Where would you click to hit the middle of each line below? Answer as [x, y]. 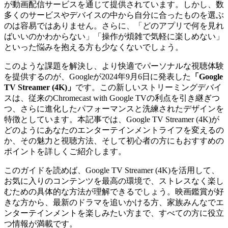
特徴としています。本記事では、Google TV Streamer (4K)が [112, 119]
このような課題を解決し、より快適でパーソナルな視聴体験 [114, 66]
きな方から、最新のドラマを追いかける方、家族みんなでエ [114, 202]
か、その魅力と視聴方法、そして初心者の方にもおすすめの [114, 140]
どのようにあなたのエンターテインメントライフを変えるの [114, 130]
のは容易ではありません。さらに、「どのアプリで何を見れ [114, 25]
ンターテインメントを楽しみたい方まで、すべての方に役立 [114, 213]
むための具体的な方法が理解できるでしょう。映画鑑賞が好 [114, 191]
